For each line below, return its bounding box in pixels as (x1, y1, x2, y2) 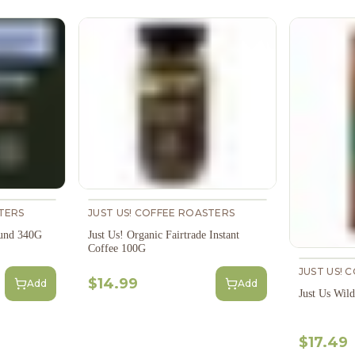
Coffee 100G (88, 242, 147, 254)
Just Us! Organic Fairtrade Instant (88, 229, 240, 241)
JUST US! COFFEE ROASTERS (88, 207, 235, 219)
